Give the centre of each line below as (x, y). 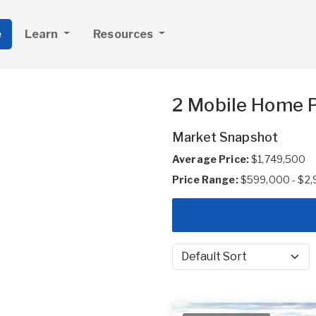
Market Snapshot (225, 137)
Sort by (188, 263)
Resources (124, 34)
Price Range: (205, 180)
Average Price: (211, 159)
